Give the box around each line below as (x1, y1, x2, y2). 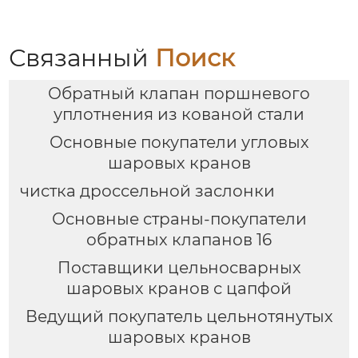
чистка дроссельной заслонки (19, 181, 275, 201)
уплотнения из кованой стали (54, 105, 304, 125)
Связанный (9, 43, 156, 73)
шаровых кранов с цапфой (66, 279, 292, 299)
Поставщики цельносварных (57, 258, 301, 278)
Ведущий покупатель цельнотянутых (25, 307, 333, 327)
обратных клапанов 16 (86, 230, 272, 250)
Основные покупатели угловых (49, 133, 309, 153)
